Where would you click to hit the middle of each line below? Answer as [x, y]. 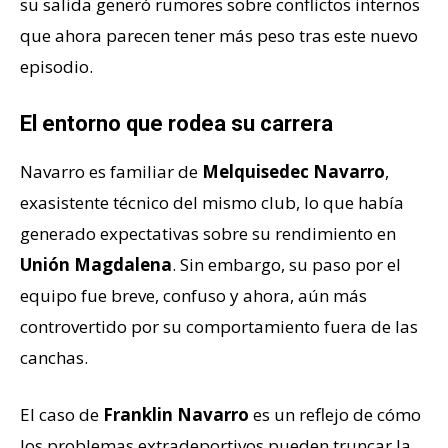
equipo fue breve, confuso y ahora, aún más [193, 296]
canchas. [54, 358]
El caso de [61, 415]
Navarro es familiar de [111, 172]
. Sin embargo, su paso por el [286, 265]
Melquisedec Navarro [293, 172]
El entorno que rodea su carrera [176, 124]
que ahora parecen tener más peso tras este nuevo [219, 36]
